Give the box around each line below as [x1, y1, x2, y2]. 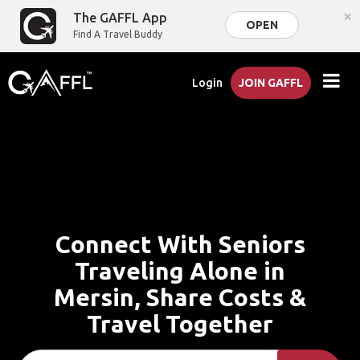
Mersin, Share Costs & [54, 284, 306, 311]
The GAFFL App [73, 10, 168, 25]
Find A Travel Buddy [73, 29, 163, 39]
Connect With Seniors [55, 231, 305, 258]
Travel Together [87, 310, 273, 337]
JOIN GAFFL [239, 76, 304, 89]
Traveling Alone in [75, 257, 285, 284]
